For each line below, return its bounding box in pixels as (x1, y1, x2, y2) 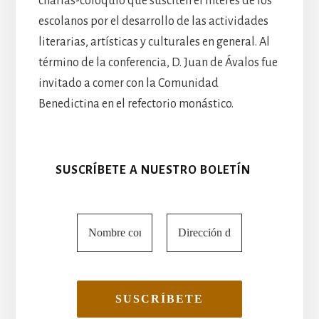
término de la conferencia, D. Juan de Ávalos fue (38, 56, 278, 69)
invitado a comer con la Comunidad (38, 76, 219, 90)
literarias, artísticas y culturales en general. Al (38, 35, 270, 48)
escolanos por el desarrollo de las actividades (38, 14, 268, 28)
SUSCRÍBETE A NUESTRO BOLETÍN (55, 164, 251, 177)
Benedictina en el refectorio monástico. (38, 97, 234, 110)
